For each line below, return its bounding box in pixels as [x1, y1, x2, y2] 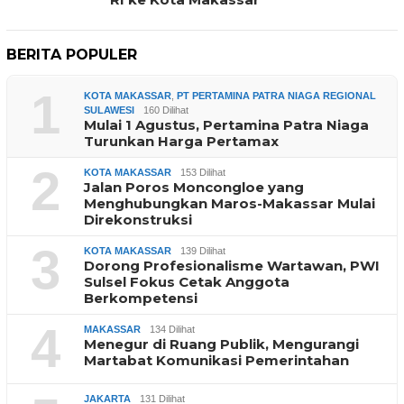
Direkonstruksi [84, 210, 192, 228]
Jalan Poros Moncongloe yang [84, 178, 304, 196]
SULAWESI [84, 104, 134, 115]
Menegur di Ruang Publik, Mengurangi [84, 335, 359, 353]
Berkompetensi [84, 289, 197, 307]
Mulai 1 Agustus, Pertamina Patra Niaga [84, 115, 369, 133]
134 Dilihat [150, 323, 195, 335]
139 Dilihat [180, 244, 225, 256]
